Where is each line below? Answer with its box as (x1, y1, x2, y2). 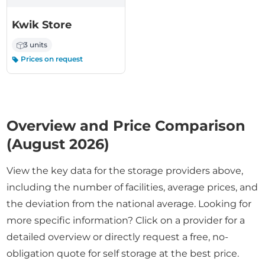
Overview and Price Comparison (7, 117, 246, 134)
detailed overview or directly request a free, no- (7, 231, 229, 243)
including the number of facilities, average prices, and (7, 182, 258, 193)
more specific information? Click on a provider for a (7, 215, 245, 226)
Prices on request (19, 54, 83, 63)
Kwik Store (12, 18, 72, 31)
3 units (24, 40, 48, 49)
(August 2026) (7, 135, 110, 153)
